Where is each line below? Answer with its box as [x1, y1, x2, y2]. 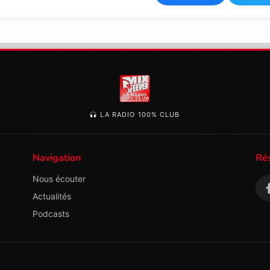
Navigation [33, 151, 81, 165]
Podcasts [33, 208, 69, 219]
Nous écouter [33, 173, 86, 184]
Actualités [33, 190, 71, 201]
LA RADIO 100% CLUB [97, 110, 180, 119]
